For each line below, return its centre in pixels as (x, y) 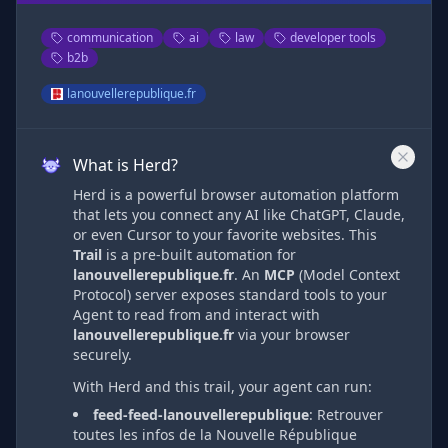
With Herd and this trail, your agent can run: (222, 386)
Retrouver (350, 414)
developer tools (333, 37)
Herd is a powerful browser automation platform (236, 194)
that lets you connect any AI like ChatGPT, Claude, (239, 214)
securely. (102, 354)
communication (110, 37)
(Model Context (347, 274)
